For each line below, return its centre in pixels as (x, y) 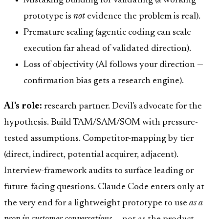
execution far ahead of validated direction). (107, 49)
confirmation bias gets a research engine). (104, 81)
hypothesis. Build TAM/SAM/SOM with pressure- (101, 123)
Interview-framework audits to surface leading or (99, 171)
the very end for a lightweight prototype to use (97, 203)
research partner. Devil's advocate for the (122, 107)
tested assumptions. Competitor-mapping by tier (99, 139)
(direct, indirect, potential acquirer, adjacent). (91, 155)
